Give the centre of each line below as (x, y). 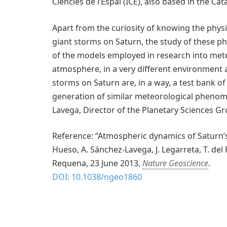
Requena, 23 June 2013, (97, 163)
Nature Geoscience (175, 163)
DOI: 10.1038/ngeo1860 (97, 177)
